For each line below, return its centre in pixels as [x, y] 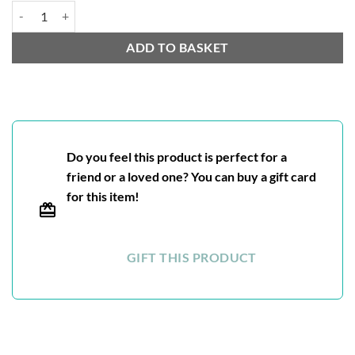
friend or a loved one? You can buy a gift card [191, 176]
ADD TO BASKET [177, 47]
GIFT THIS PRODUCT [192, 258]
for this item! [103, 196]
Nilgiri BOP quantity [61, 9]
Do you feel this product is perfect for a [177, 156]
